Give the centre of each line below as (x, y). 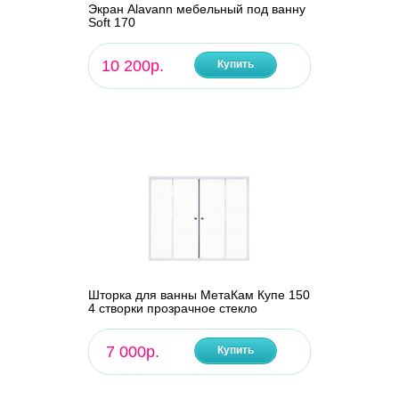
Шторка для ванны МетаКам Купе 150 (199, 295)
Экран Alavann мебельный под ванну (196, 9)
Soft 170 (111, 23)
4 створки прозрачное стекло (172, 309)
